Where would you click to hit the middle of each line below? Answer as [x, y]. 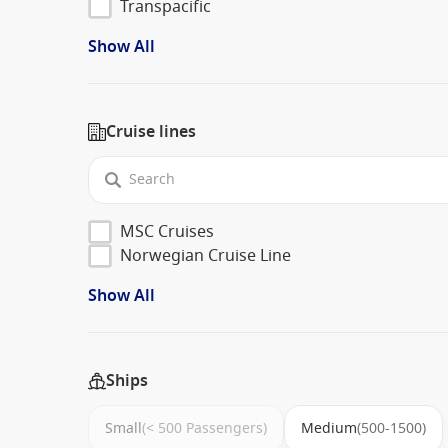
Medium [329, 428]
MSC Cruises [167, 231]
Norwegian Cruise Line [205, 255]
